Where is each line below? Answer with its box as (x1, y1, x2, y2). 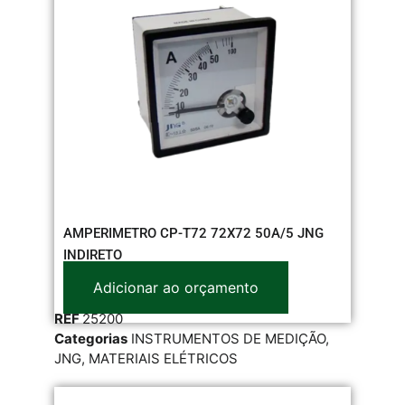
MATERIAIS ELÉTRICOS (89, 349, 238, 367)
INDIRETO (63, 246, 122, 263)
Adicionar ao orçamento (93, 278, 259, 297)
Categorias (54, 329, 127, 347)
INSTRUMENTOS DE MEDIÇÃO (131, 329, 325, 347)
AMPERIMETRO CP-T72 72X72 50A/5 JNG (63, 224, 324, 241)
